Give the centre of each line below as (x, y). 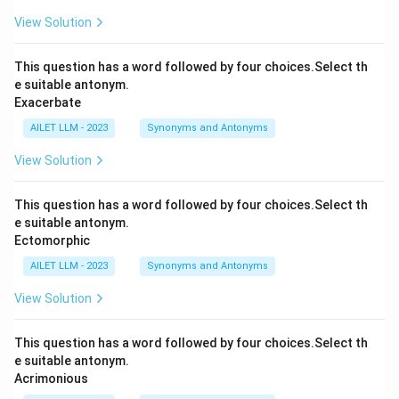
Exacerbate (48, 102)
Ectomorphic (52, 240)
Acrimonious (51, 379)
